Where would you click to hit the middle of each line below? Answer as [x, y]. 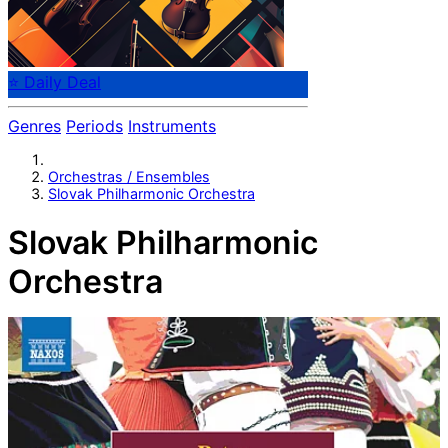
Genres [34, 126]
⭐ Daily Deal [54, 82]
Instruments [172, 126]
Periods [94, 126]
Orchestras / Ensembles [129, 176]
